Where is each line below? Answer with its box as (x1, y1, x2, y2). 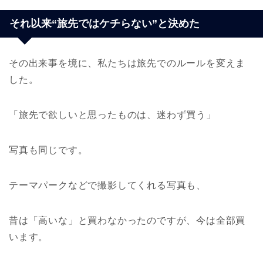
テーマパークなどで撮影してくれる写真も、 (9, 180, 206, 190)
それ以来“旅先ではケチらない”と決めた (9, 17, 200, 29)
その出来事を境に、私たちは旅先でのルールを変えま (9, 58, 246, 68)
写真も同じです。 (9, 144, 88, 155)
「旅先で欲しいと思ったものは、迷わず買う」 (9, 109, 216, 120)
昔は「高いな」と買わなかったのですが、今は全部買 (9, 215, 246, 225)
